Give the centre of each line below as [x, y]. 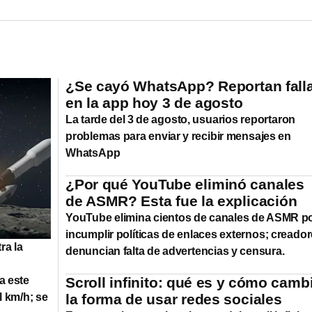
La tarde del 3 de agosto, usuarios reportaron [181, 119]
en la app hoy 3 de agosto [154, 102]
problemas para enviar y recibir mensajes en [178, 136]
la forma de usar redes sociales [174, 299]
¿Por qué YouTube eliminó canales [185, 184]
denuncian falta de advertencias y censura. [175, 251]
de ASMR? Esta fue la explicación [181, 201]
